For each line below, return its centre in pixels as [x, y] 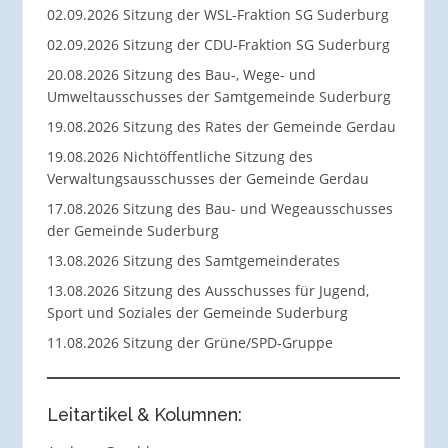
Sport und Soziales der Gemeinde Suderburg [197, 313]
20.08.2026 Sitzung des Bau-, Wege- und [181, 75]
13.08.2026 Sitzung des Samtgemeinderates [193, 261]
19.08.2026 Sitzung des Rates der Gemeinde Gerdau [221, 127]
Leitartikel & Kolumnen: [144, 414]
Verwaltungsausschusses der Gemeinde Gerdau [207, 179]
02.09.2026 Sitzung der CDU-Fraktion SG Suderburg [218, 45]
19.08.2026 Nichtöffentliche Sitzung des [179, 157]
